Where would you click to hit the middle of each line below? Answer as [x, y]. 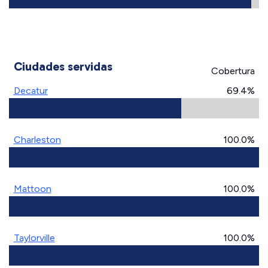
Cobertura [233, 71]
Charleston [37, 140]
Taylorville [34, 238]
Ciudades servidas [63, 66]
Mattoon [32, 189]
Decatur [31, 91]
